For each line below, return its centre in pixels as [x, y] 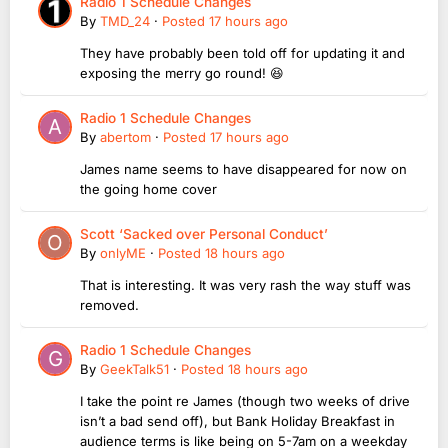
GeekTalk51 [134, 368]
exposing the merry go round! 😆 [182, 72]
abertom [125, 136]
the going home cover [148, 188]
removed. [111, 304]
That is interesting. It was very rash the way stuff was [245, 284]
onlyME [123, 252]
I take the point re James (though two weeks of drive [245, 400]
